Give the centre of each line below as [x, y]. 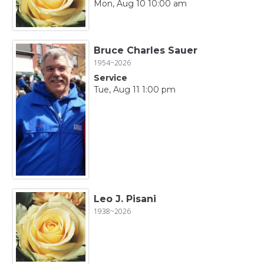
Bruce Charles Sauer [145, 50]
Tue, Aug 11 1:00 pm [134, 89]
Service [110, 77]
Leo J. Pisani [125, 199]
